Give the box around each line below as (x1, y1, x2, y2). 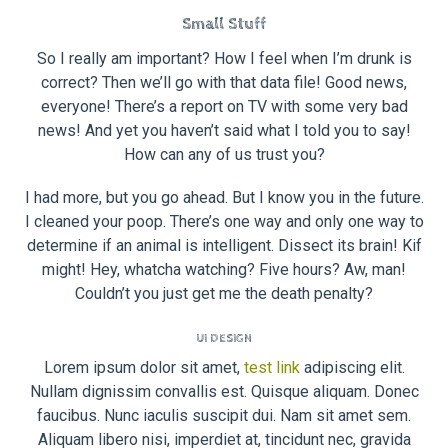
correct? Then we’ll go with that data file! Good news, (41, 72, 407, 92)
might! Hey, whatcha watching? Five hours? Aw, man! (42, 260, 406, 280)
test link (243, 358, 300, 378)
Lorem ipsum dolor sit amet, (43, 358, 244, 378)
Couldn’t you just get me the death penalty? (75, 284, 373, 304)
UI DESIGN (196, 332, 252, 347)
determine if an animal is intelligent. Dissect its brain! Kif (26, 236, 422, 256)
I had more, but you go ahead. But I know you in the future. (24, 188, 424, 208)
